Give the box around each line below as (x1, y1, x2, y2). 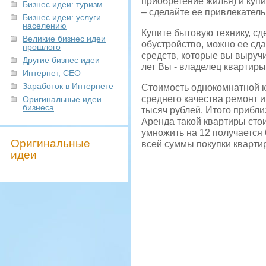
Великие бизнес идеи (23, 34, 106, 43)
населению (23, 21, 66, 30)
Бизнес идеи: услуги (23, 12, 101, 22)
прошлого (23, 42, 61, 52)
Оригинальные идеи (23, 94, 102, 104)
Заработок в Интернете (23, 81, 113, 91)
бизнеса (23, 103, 54, 112)
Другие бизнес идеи (23, 55, 100, 65)
